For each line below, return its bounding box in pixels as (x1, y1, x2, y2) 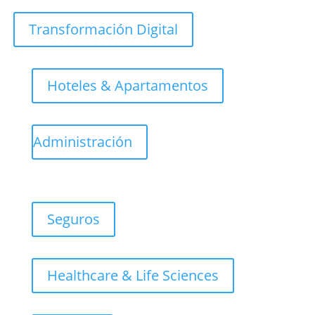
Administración (32, 132, 132, 152)
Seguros (46, 210, 100, 229)
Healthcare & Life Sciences (46, 266, 219, 285)
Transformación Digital (28, 20, 178, 39)
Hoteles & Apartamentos (46, 76, 208, 96)
